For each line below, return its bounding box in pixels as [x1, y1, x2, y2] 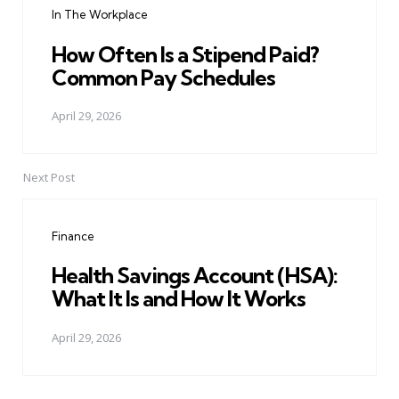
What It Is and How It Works [52, 285, 305, 313]
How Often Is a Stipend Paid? [52, 40, 319, 68]
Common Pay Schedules [52, 63, 275, 91]
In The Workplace [52, 7, 148, 22]
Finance [52, 229, 94, 244]
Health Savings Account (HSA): [52, 262, 338, 289]
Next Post [23, 169, 75, 186]
